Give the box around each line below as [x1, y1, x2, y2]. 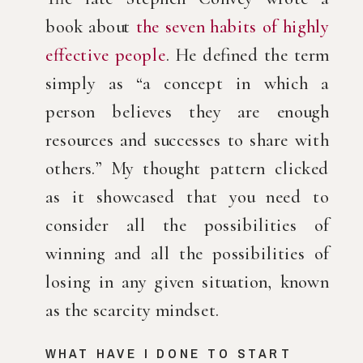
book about [45, 15, 136, 39]
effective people [45, 44, 166, 67]
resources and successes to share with [45, 129, 329, 152]
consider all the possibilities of [45, 214, 329, 237]
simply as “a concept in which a [45, 72, 329, 96]
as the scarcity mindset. [45, 299, 220, 322]
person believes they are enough [45, 100, 329, 124]
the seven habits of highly [135, 15, 330, 39]
